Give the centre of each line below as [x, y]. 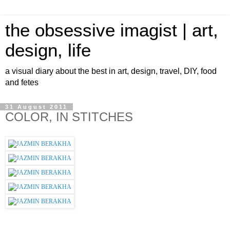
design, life [48, 50]
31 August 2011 [36, 107]
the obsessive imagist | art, [112, 30]
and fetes [22, 82]
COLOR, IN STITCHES [69, 117]
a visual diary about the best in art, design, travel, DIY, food [111, 71]
